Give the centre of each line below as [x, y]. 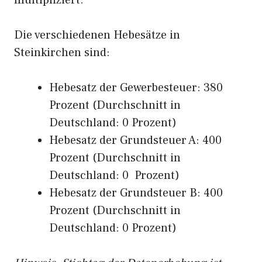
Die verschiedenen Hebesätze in [97, 35]
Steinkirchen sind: [62, 53]
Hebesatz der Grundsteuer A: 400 [135, 140]
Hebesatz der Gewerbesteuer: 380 [136, 88]
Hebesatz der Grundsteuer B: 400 [136, 193]
